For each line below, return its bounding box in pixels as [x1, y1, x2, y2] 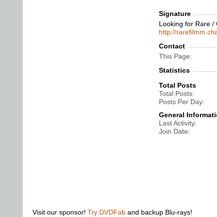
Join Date [159, 127, 188, 135]
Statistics [159, 66, 190, 74]
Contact [159, 42, 185, 50]
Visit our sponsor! [32, 208, 88, 216]
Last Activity [159, 119, 195, 127]
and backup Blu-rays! [125, 208, 192, 216]
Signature [159, 10, 191, 17]
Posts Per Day [159, 98, 202, 106]
